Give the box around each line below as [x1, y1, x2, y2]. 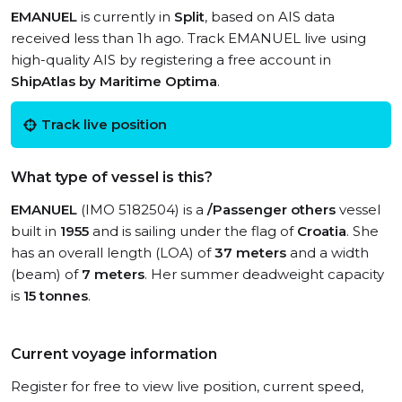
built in [11, 223, 60, 240]
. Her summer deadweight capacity [144, 266, 384, 283]
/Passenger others [207, 201, 336, 218]
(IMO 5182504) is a [77, 201, 207, 218]
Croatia [297, 223, 346, 240]
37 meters [214, 244, 286, 261]
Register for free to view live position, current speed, [11, 378, 363, 395]
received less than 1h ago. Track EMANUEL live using [11, 30, 366, 47]
